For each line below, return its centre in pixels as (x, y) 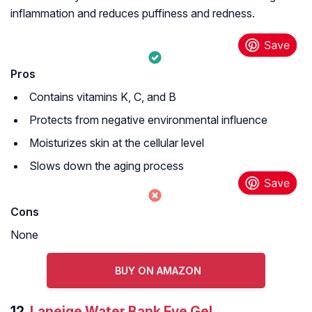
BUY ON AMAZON (158, 271)
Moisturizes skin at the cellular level (117, 143)
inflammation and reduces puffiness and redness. (133, 14)
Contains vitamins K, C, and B (103, 97)
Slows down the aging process (107, 166)
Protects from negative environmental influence (148, 120)
